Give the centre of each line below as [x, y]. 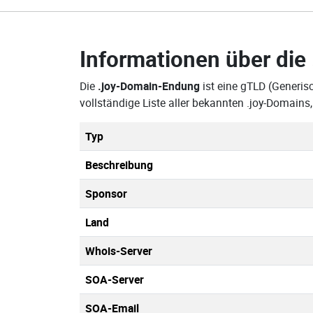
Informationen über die [196, 59]
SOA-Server [115, 279]
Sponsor [106, 194]
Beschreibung [119, 165]
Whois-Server [119, 251]
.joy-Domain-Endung [149, 86]
